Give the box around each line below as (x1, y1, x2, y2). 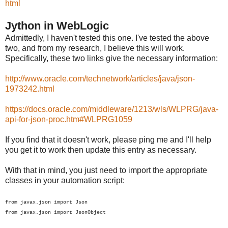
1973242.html (5, 84, 54, 93)
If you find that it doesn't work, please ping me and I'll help (5, 135, 211, 144)
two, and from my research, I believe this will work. (5, 43, 185, 52)
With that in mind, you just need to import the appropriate (5, 165, 207, 175)
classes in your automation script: (5, 176, 125, 185)
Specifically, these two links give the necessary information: (5, 53, 218, 63)
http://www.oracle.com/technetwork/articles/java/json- (5, 74, 195, 83)
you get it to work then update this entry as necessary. (5, 145, 196, 154)
